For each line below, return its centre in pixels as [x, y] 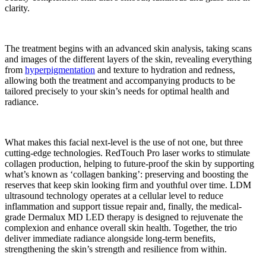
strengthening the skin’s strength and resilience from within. [116, 249]
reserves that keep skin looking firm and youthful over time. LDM [128, 185]
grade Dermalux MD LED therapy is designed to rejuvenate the [124, 217]
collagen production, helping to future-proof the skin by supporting [129, 163]
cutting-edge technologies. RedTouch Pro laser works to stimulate [127, 153]
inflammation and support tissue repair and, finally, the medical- [123, 206]
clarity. [17, 8]
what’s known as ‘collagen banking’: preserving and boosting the [126, 174]
